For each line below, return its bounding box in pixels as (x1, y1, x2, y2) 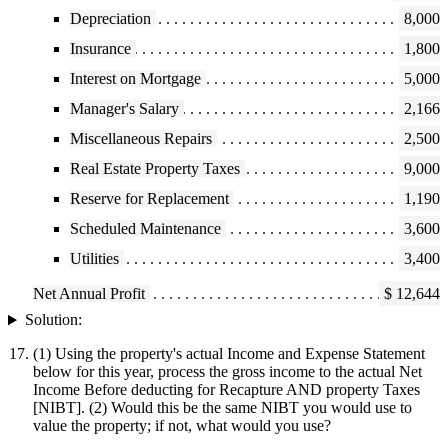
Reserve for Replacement (70, 190, 230, 208)
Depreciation (70, 10, 152, 28)
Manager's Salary (70, 100, 180, 118)
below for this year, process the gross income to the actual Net (33, 363, 422, 381)
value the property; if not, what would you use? (33, 417, 331, 435)
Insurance (70, 40, 132, 58)
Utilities (70, 250, 120, 268)
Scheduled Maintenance (70, 220, 222, 238)
